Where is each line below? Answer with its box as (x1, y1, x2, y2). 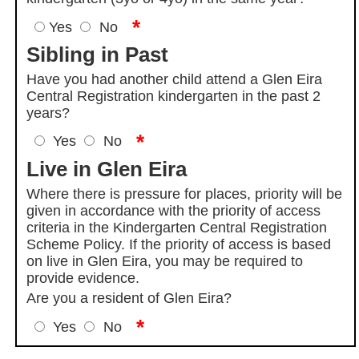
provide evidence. (26, 269, 140, 286)
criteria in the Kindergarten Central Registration (26, 219, 328, 236)
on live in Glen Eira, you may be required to (26, 252, 304, 269)
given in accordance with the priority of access (26, 202, 321, 219)
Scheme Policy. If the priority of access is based (26, 236, 332, 252)
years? (26, 104, 71, 121)
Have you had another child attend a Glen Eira (26, 71, 323, 87)
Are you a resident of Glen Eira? (26, 289, 232, 306)
